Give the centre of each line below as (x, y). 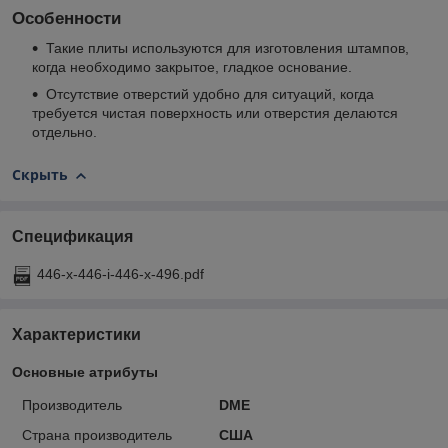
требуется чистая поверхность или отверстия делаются (215, 113)
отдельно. (64, 132)
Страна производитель (97, 434)
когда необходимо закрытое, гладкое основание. (192, 67)
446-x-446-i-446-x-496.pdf (120, 273)
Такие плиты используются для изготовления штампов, (227, 48)
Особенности (66, 18)
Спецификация (72, 236)
